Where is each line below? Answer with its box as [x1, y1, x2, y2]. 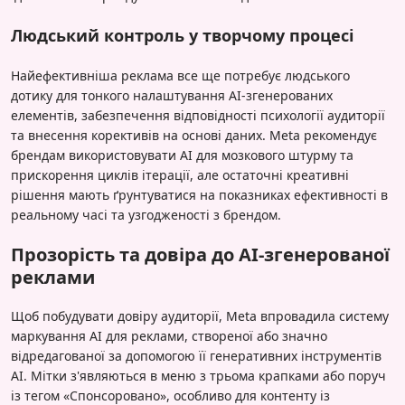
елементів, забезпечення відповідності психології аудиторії [11, 107, 385, 125]
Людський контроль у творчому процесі [11, 24, 353, 47]
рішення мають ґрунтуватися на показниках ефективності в [11, 186, 388, 204]
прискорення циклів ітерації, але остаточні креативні [11, 166, 349, 184]
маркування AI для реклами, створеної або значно [11, 327, 327, 345]
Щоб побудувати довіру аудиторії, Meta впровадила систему [11, 307, 389, 325]
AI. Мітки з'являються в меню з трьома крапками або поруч [11, 367, 386, 385]
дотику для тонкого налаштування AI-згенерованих [11, 87, 333, 105]
